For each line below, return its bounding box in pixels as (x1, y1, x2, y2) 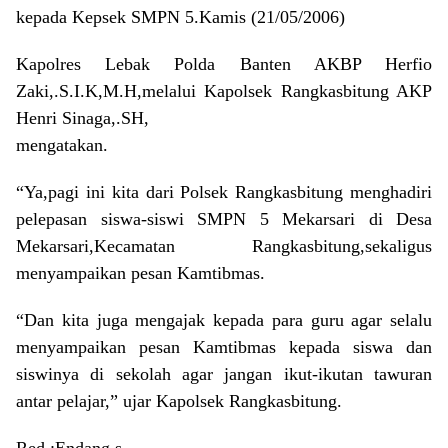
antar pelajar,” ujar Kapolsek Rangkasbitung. (16, 390, 342, 411)
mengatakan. (16, 134, 108, 155)
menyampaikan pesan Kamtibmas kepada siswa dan (16, 336, 432, 357)
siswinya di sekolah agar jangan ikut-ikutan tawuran (16, 363, 432, 384)
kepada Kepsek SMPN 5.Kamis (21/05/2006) (16, 6, 345, 27)
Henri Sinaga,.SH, (16, 107, 149, 128)
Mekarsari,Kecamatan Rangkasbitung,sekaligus (16, 235, 432, 256)
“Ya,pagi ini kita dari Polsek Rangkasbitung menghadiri (16, 181, 432, 202)
